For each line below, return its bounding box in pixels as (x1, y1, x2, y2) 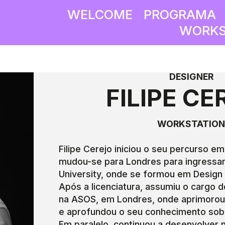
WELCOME (67, 7, 133, 22)
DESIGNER (169, 71, 213, 82)
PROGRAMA (143, 7, 216, 22)
